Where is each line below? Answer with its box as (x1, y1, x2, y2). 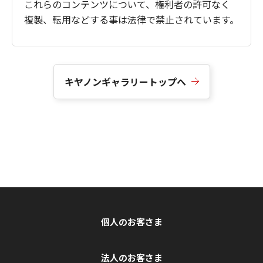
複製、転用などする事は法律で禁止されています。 (24, 12, 239, 26)
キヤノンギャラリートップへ (64, 74, 186, 89)
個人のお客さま (100, 215, 163, 228)
